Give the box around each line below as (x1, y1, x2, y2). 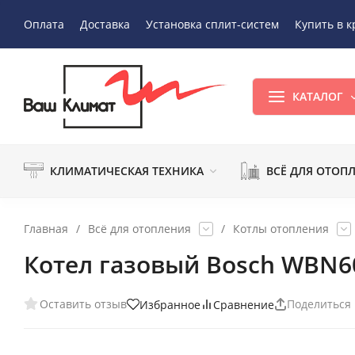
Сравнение (213, 296, 274, 312)
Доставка (80, 16, 130, 32)
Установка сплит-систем (146, 16, 279, 32)
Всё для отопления (88, 220, 191, 236)
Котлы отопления (233, 220, 329, 236)
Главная (24, 220, 68, 236)
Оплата (24, 16, 64, 32)
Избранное (139, 296, 200, 312)
